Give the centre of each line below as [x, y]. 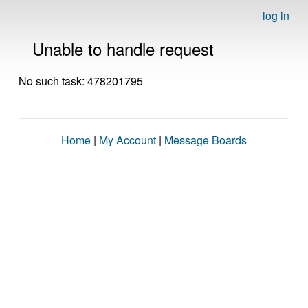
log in [276, 15]
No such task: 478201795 [81, 81]
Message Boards [206, 140]
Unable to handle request [123, 48]
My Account [128, 140]
